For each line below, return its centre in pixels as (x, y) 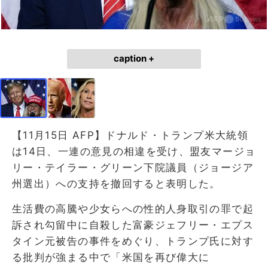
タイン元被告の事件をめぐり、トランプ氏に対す (133, 241)
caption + (134, 58)
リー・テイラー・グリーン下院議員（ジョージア (133, 167)
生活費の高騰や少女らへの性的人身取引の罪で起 (133, 208)
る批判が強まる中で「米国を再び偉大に (111, 257)
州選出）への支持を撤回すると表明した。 (116, 183)
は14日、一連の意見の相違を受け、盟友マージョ (134, 151)
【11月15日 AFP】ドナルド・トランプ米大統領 (130, 135)
